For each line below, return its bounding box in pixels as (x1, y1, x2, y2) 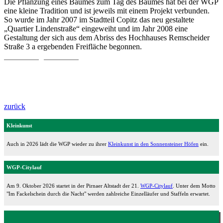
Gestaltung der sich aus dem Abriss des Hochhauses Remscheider (4, 33, 210, 42)
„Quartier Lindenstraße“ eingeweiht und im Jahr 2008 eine (4, 24, 188, 33)
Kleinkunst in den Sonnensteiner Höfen (108, 140, 199, 147)
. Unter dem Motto (173, 182, 216, 189)
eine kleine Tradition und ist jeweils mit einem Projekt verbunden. (4, 6, 210, 15)
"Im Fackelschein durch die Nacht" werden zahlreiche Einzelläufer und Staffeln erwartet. (6, 190, 210, 197)
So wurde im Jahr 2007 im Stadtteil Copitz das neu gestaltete (4, 15, 194, 24)
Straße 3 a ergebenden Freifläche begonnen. (4, 42, 142, 51)
